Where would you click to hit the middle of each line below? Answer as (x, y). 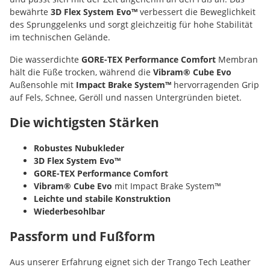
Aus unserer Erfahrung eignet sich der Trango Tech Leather (130, 262)
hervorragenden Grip (215, 84)
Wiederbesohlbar (69, 211)
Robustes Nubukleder (79, 148)
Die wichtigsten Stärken (84, 122)
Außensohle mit (43, 84)
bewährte (30, 11)
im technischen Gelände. (60, 37)
